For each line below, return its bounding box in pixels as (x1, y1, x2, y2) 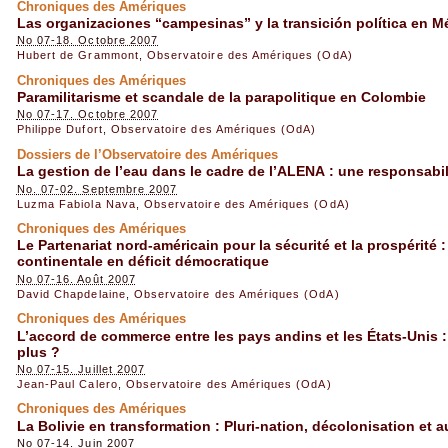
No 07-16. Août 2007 (16, 272, 136, 285)
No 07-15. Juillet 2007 (16, 362, 146, 375)
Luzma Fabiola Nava (16, 197, 136, 210)
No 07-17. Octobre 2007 (16, 108, 159, 121)
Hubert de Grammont (16, 49, 139, 62)
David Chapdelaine (16, 287, 126, 300)
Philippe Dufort (16, 123, 103, 136)
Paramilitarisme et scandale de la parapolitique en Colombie (16, 89, 426, 106)
